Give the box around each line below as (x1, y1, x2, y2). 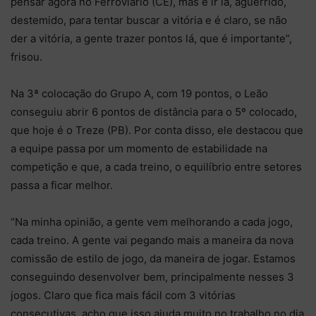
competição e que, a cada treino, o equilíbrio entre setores (11, 159, 302, 174)
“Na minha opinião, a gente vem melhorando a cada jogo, (11, 214, 293, 229)
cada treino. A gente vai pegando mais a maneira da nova (11, 233, 293, 247)
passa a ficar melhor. (11, 178, 113, 192)
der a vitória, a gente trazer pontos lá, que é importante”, (11, 31, 292, 45)
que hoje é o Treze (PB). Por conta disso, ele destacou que (11, 123, 303, 137)
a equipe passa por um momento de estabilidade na (11, 141, 267, 155)
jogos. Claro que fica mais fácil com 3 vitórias (11, 288, 236, 302)
